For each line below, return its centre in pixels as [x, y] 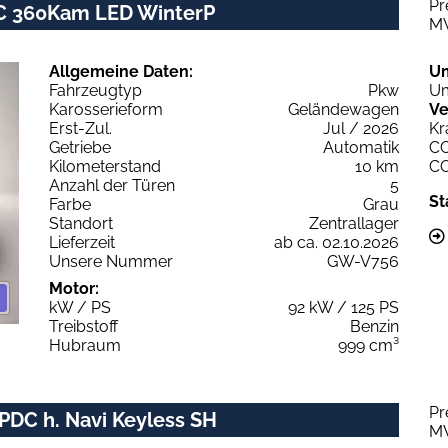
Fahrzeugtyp [95, 90]
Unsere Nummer [111, 261]
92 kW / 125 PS [343, 307]
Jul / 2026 [361, 128]
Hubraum [85, 345]
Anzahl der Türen [112, 185]
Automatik [361, 147]
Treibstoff [83, 326]
